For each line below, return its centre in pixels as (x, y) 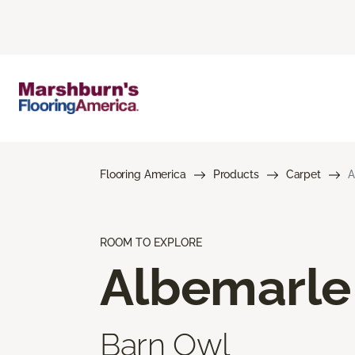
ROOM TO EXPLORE (151, 242)
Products (236, 174)
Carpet (303, 174)
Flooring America (143, 174)
